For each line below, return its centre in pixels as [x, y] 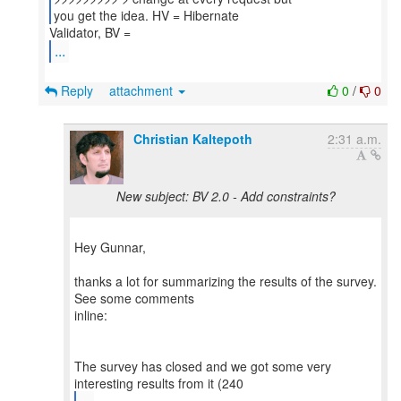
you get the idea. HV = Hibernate [146, 15]
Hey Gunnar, [110, 247]
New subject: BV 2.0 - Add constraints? [226, 196]
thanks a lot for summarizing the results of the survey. [226, 281]
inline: [91, 315]
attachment [143, 90]
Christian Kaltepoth [193, 139]
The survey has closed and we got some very [203, 366]
